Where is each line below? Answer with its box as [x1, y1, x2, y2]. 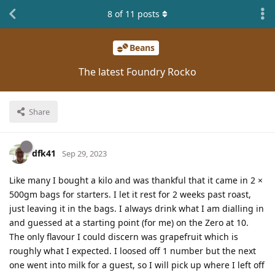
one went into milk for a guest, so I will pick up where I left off [9, 258, 265, 271]
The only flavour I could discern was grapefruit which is [9, 230, 238, 242]
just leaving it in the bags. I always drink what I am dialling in [9, 202, 264, 214]
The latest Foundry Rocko [79, 64, 196, 79]
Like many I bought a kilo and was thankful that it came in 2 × [9, 174, 263, 186]
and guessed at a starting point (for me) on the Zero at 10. [9, 216, 249, 228]
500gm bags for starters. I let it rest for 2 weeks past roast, [9, 188, 251, 200]
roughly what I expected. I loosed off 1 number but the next [9, 244, 256, 257]
